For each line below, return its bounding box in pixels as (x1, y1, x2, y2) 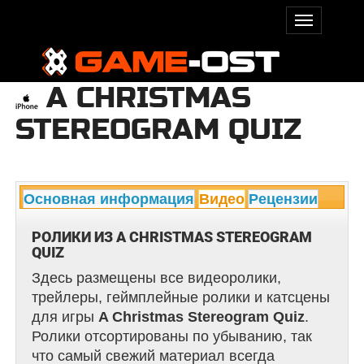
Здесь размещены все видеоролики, (31, 270, 281, 287)
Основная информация (24, 191, 195, 208)
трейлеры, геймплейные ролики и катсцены (31, 289, 330, 306)
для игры (31, 309, 98, 326)
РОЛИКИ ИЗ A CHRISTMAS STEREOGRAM (31, 228, 312, 246)
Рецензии (249, 191, 318, 208)
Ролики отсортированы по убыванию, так (31, 328, 312, 345)
